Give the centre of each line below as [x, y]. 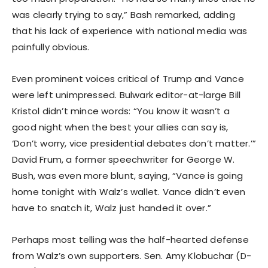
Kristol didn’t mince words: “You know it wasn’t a [121, 111]
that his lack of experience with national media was [130, 31]
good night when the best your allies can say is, [120, 127]
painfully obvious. [51, 47]
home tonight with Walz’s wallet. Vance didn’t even [129, 191]
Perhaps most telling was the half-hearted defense [130, 239]
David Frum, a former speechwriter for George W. [124, 159]
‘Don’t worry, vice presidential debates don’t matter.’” [134, 143]
